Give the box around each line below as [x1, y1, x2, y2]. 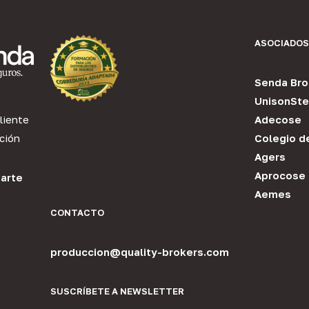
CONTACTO [50, 207, 104, 219]
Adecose [255, 113, 302, 126]
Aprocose [255, 169, 306, 182]
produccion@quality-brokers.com [50, 246, 229, 259]
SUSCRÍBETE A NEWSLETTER [50, 286, 184, 297]
